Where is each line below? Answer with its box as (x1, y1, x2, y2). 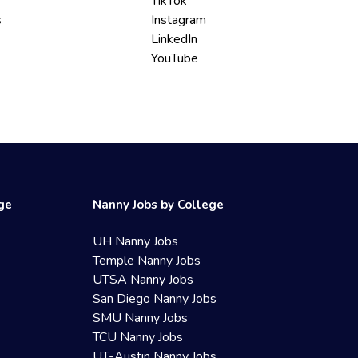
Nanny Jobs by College (93, 197, 225, 213)
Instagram (151, 11, 207, 29)
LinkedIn (151, 30, 198, 48)
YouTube (151, 50, 199, 67)
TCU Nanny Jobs (93, 328, 184, 346)
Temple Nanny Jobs (93, 252, 201, 269)
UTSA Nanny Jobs (93, 271, 194, 288)
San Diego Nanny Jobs (93, 290, 217, 308)
